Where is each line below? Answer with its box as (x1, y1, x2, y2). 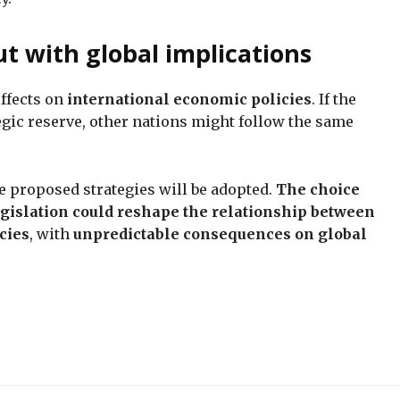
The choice (276, 179, 360, 198)
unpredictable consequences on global (73, 224, 367, 243)
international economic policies (67, 89, 312, 108)
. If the (312, 89, 356, 108)
